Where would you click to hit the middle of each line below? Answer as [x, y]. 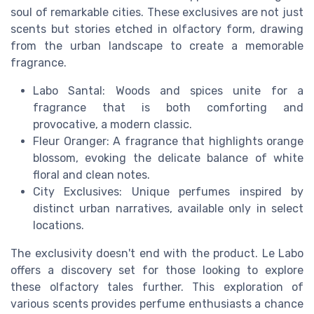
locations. [59, 226]
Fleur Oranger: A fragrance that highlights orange [168, 142]
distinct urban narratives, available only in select [168, 209]
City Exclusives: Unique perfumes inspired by [168, 192]
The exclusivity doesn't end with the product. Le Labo [157, 254]
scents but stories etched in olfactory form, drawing [157, 29]
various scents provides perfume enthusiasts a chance [157, 304]
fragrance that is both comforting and [168, 108]
